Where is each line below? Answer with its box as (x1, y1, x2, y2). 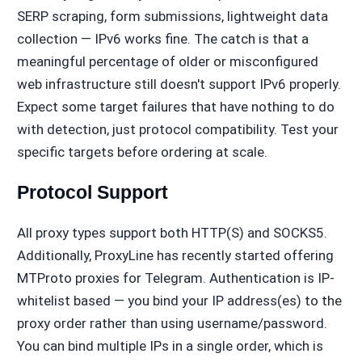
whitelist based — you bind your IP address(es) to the (16, 293, 342, 309)
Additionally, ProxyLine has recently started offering (16, 247, 334, 264)
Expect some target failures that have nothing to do (16, 99, 335, 116)
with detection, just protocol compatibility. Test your (16, 121, 339, 138)
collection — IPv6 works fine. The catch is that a (16, 31, 309, 48)
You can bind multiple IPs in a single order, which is (16, 338, 323, 355)
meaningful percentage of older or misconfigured (16, 53, 318, 70)
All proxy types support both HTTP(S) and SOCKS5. (16, 225, 327, 242)
